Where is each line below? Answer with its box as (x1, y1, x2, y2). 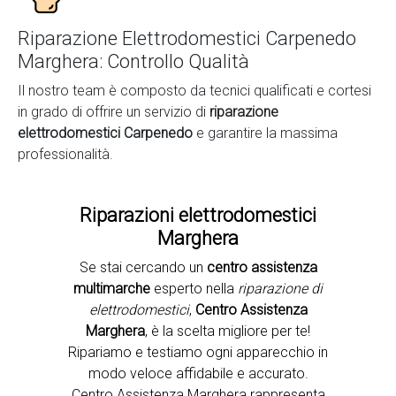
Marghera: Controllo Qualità (18, 50, 249, 72)
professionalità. (18, 146, 113, 163)
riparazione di (238, 280, 323, 297)
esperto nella (154, 280, 238, 297)
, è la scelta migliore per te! (145, 323, 310, 339)
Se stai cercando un (79, 259, 207, 276)
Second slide (198, 272, 278, 290)
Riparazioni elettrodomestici (80, 204, 316, 226)
